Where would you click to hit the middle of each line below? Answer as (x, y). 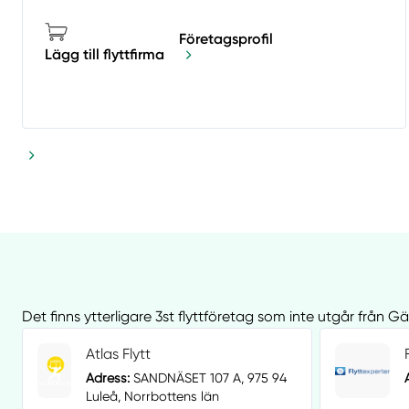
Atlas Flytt (119, 354)
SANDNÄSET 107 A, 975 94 (209, 378)
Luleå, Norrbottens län (153, 397)
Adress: (108, 378)
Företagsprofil (226, 38)
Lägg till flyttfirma (105, 55)
